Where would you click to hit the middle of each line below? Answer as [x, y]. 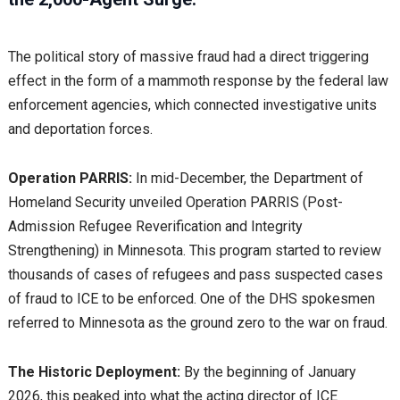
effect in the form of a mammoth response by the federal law [198, 81]
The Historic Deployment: [96, 372]
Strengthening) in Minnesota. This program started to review [194, 251]
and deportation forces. [80, 129]
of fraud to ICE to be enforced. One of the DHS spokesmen [191, 299]
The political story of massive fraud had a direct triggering [188, 57]
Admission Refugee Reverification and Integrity [155, 227]
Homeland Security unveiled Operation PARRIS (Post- [175, 203]
